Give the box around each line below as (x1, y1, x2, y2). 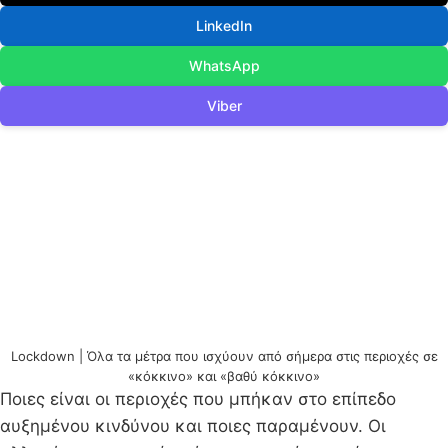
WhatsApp (188, 57, 260, 75)
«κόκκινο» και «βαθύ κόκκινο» (128, 368, 320, 385)
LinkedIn (196, 17, 252, 35)
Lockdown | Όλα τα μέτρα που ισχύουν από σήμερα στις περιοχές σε (10, 348, 438, 365)
